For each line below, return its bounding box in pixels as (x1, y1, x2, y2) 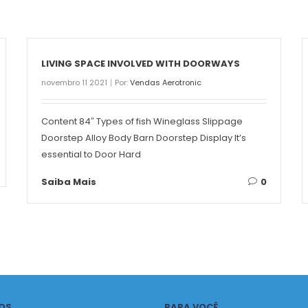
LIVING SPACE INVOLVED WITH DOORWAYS (41, 57, 240, 71)
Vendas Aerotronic (130, 77, 201, 89)
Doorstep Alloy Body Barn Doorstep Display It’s (41, 131, 246, 145)
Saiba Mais (41, 175, 96, 189)
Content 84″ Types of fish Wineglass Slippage (41, 115, 243, 129)
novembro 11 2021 (41, 77, 107, 89)
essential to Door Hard (41, 148, 141, 162)
